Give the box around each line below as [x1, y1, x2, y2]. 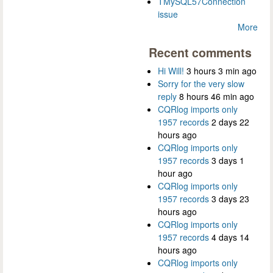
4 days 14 [211, 231, 249, 244]
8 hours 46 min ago [179, 90, 254, 103]
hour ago [158, 167, 193, 180]
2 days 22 [211, 116, 249, 129]
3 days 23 [211, 193, 249, 205]
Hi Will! [158, 65, 184, 77]
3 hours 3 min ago [186, 65, 257, 77]
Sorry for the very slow [158, 77, 244, 90]
